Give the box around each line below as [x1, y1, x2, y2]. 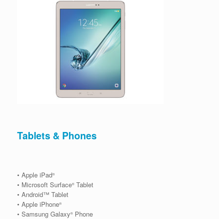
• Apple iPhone [17, 199, 59, 209]
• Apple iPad [17, 170, 52, 179]
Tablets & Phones [17, 129, 97, 143]
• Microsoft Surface [17, 179, 72, 189]
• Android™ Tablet [17, 189, 68, 199]
